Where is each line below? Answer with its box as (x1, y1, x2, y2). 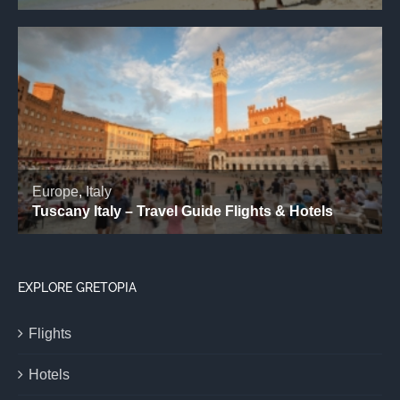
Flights (29, 325, 71, 341)
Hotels (29, 366, 70, 382)
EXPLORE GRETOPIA (18, 279, 137, 295)
